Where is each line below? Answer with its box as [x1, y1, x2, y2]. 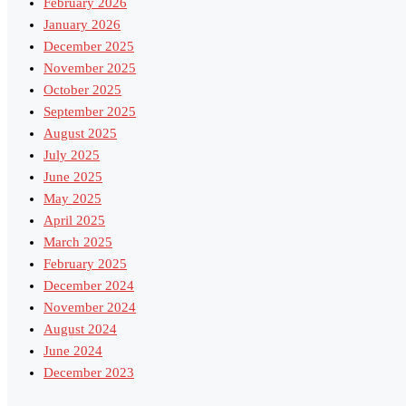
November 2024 [43, 300, 136, 315]
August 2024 [43, 322, 117, 337]
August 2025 [43, 126, 117, 141]
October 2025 [43, 82, 121, 98]
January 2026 [43, 17, 121, 33]
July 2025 [43, 148, 100, 163]
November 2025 [43, 61, 136, 76]
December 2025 [43, 39, 134, 54]
